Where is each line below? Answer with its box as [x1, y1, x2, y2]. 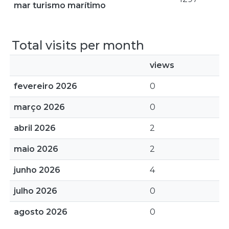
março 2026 [14, 102, 65, 112]
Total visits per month [12, 38, 144, 53]
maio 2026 [14, 144, 58, 154]
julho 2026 [14, 186, 57, 196]
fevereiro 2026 [14, 81, 77, 91]
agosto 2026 [14, 207, 67, 217]
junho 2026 [14, 165, 60, 175]
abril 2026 [14, 123, 56, 133]
